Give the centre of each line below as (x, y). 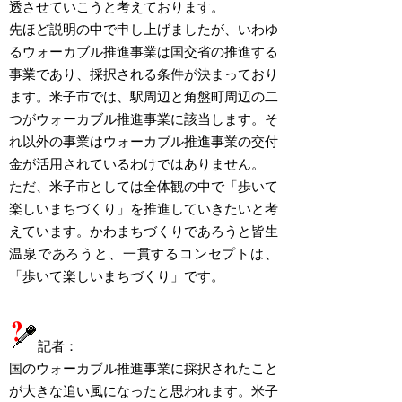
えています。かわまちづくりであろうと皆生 (144, 230)
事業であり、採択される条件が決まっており (144, 73)
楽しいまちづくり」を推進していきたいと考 (144, 208)
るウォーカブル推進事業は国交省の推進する (144, 51)
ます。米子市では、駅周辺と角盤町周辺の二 (144, 96)
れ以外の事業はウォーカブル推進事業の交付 (144, 140)
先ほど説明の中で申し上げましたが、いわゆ (144, 28)
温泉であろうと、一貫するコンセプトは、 (144, 253)
